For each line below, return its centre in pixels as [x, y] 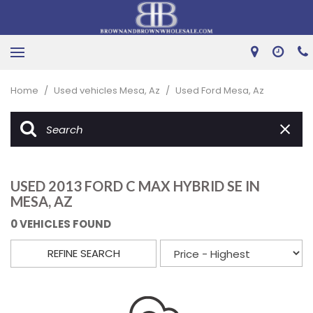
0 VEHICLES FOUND [61, 224]
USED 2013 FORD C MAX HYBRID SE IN [135, 186]
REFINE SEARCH [83, 253]
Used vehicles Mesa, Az [108, 90]
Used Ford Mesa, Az [220, 90]
